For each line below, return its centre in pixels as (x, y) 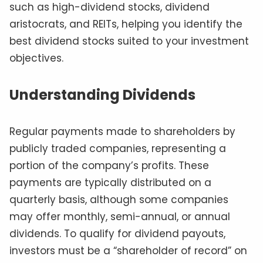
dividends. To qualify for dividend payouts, (117, 234)
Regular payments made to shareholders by (122, 132)
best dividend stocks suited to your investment (129, 41)
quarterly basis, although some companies (119, 200)
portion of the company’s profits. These (109, 166)
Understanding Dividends (102, 95)
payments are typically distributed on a (110, 183)
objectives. (36, 58)
